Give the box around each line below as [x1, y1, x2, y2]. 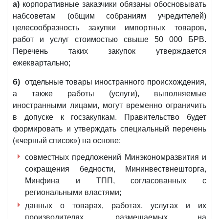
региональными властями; [25, 188, 121, 197]
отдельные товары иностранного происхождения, [20, 78, 206, 87]
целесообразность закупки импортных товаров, [13, 23, 206, 32]
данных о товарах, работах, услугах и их [25, 201, 206, 210]
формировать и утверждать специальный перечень [13, 125, 206, 133]
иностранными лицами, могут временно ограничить [13, 101, 206, 110]
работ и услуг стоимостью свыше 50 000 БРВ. [13, 35, 206, 44]
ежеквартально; [13, 59, 70, 67]
